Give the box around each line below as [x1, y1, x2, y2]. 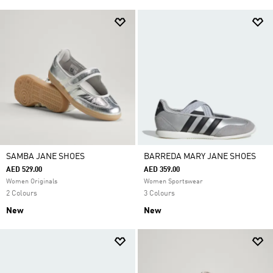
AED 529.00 [6, 166, 42, 174]
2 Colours [6, 190, 37, 197]
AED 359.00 [144, 166, 180, 174]
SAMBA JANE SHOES [6, 152, 85, 161]
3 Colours [144, 190, 175, 197]
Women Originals [6, 179, 57, 185]
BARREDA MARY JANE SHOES [144, 152, 256, 161]
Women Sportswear [144, 179, 203, 185]
